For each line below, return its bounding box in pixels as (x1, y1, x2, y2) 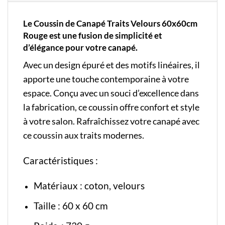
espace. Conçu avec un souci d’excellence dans (23, 87, 199, 98)
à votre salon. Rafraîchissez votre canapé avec (23, 116, 199, 127)
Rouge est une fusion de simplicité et (23, 30, 162, 41)
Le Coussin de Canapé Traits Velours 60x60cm (23, 18, 197, 29)
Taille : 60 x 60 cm (33, 200, 108, 212)
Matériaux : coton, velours (33, 180, 145, 192)
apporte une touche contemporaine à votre (23, 73, 189, 84)
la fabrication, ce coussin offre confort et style (23, 101, 199, 113)
